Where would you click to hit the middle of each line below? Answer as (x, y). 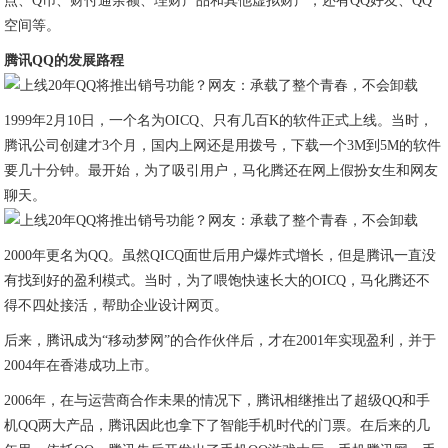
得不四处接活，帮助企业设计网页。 (116, 305)
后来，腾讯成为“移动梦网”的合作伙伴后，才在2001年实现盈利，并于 (220, 340)
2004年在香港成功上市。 (81, 365)
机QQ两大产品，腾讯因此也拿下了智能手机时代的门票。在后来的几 (217, 425)
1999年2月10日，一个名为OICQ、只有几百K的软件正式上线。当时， (219, 120)
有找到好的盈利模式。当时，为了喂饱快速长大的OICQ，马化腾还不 (217, 280)
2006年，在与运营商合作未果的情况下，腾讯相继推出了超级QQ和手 (217, 400)
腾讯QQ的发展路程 (64, 60)
